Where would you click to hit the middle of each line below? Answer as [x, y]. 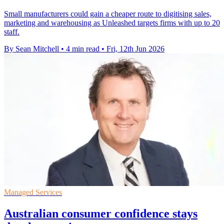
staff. [12, 32]
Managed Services [33, 192]
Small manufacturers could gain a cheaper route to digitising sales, [108, 14]
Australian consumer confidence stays [101, 214]
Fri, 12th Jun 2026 [135, 49]
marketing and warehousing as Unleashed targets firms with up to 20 [112, 23]
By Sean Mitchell [31, 49]
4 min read [83, 49]
